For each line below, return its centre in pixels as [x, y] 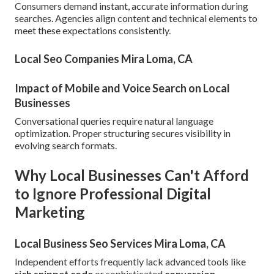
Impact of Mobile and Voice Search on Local [122, 88]
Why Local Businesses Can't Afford [132, 176]
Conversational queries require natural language [114, 121]
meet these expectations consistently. [93, 31]
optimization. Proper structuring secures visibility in [123, 133]
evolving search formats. [66, 146]
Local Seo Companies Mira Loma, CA [104, 59]
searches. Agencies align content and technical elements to [136, 18]
